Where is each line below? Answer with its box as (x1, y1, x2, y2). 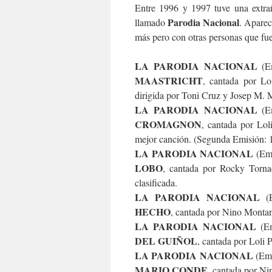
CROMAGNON (135, 117, 202, 131)
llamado (135, 16, 168, 29)
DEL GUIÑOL (135, 234, 197, 248)
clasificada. (135, 176, 177, 189)
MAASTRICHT (135, 73, 203, 87)
